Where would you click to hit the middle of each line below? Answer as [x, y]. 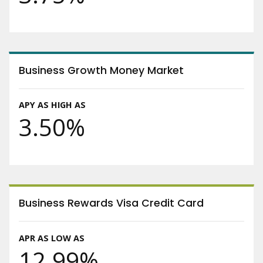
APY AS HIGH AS [52, 105]
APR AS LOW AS [52, 238]
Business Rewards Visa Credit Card [111, 203]
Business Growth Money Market [101, 71]
